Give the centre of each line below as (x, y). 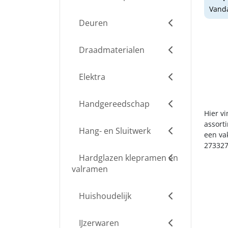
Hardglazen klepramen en (127, 158)
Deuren (92, 23)
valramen (90, 169)
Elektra (91, 77)
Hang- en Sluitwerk (114, 131)
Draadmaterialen (111, 50)
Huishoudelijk (104, 196)
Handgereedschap (113, 104)
